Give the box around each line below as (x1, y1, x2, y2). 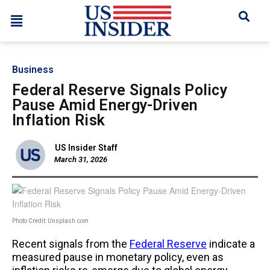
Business (12, 64, 54, 76)
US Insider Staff (55, 142, 118, 152)
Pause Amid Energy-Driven (12, 96, 198, 115)
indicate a (207, 237, 255, 250)
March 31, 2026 (54, 154, 108, 164)
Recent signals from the (12, 237, 130, 250)
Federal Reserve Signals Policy (12, 81, 227, 99)
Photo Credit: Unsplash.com (12, 217, 89, 224)
